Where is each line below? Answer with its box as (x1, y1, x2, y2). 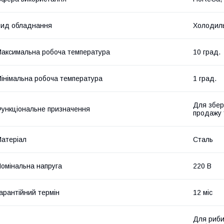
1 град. (193, 74, 216, 83)
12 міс (193, 188, 212, 197)
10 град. (193, 48, 220, 56)
